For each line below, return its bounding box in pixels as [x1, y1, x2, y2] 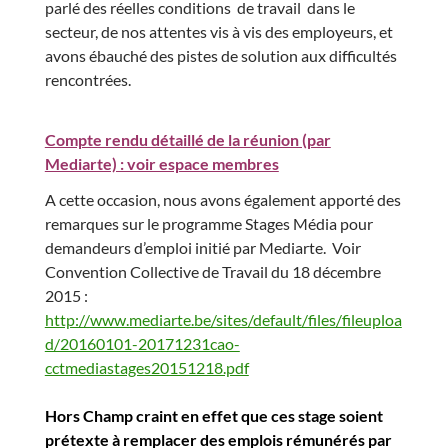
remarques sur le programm [44, 214, 234, 233]
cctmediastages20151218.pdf [44, 358, 249, 377]
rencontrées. [44, 70, 131, 89]
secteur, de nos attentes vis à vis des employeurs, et [44, 22, 393, 41]
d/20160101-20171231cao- [44, 334, 240, 353]
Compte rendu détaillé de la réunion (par [44, 130, 331, 149]
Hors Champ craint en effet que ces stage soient [44, 406, 383, 425]
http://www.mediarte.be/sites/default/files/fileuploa [44, 310, 402, 329]
